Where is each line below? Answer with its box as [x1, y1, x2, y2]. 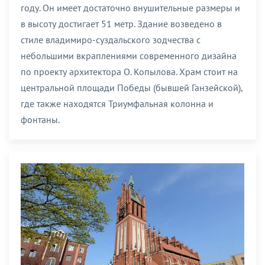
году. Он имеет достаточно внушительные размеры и [21, 1, 240, 14]
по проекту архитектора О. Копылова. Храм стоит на [21, 65, 238, 77]
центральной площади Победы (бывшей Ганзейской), [21, 81, 243, 93]
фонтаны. [21, 113, 60, 125]
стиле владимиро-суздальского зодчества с [21, 33, 201, 46]
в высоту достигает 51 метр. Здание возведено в [21, 17, 222, 30]
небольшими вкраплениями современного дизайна [21, 49, 237, 62]
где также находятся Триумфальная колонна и [21, 97, 214, 109]
